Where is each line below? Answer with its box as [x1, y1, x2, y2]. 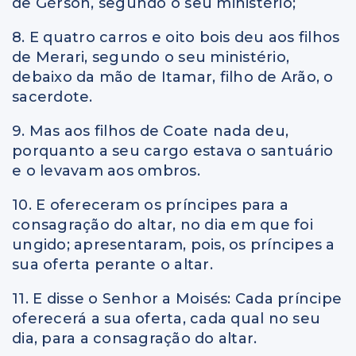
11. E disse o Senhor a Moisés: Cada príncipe [12, 289, 342, 308]
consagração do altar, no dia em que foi [12, 215, 313, 234]
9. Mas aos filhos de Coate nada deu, [12, 122, 288, 140]
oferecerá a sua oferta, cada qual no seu [12, 309, 320, 327]
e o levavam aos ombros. [12, 161, 200, 180]
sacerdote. [12, 87, 93, 106]
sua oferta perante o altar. [12, 255, 213, 273]
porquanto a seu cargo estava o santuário [12, 141, 333, 160]
